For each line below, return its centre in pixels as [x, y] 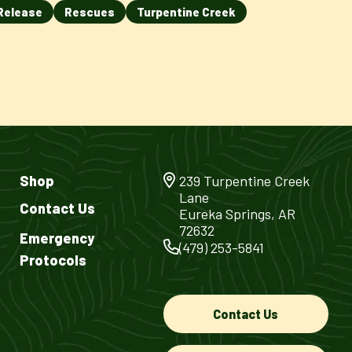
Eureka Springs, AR [237, 214]
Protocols [53, 260]
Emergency [57, 238]
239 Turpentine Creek [244, 181]
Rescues [90, 12]
